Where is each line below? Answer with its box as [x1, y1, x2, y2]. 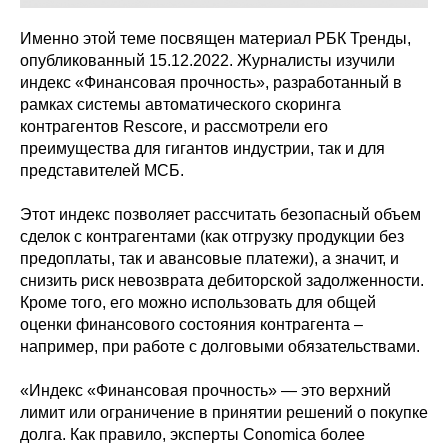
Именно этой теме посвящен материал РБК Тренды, [20, 30, 411, 48]
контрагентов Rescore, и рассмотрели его [20, 118, 328, 136]
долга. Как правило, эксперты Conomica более [20, 426, 365, 444]
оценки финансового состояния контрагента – [20, 316, 363, 334]
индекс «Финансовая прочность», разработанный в [20, 74, 402, 92]
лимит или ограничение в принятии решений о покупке [20, 404, 428, 422]
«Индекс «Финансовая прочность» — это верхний [20, 382, 391, 400]
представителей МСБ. [20, 162, 184, 180]
